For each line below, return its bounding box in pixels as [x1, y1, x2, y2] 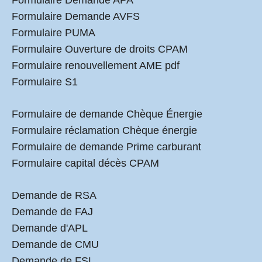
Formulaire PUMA [12, 27, 95, 39]
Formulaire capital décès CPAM [12, 157, 159, 169]
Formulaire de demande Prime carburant [12, 141, 201, 153]
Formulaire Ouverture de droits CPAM [12, 43, 188, 55]
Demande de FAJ [12, 206, 93, 218]
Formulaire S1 [12, 76, 78, 88]
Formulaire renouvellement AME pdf [12, 60, 180, 71]
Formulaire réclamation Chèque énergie [12, 125, 197, 136]
